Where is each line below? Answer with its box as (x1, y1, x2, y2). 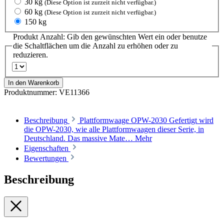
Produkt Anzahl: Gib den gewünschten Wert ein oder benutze (13, 32, 207, 41)
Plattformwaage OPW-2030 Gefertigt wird (79, 116, 213, 125)
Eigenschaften (24, 144, 68, 153)
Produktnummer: (4, 88, 59, 97)
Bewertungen (24, 154, 68, 163)
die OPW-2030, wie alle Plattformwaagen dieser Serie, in (24, 125, 204, 134)
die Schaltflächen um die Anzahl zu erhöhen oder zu (13, 41, 178, 50)
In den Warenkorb (8, 79, 59, 87)
